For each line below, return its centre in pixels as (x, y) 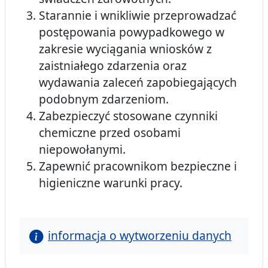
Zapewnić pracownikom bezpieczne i (138, 166)
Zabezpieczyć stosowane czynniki (128, 116)
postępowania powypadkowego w (132, 32)
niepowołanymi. (82, 150)
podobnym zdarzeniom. (104, 99)
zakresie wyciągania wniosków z (125, 49)
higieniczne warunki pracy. (111, 183)
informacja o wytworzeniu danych (140, 236)
